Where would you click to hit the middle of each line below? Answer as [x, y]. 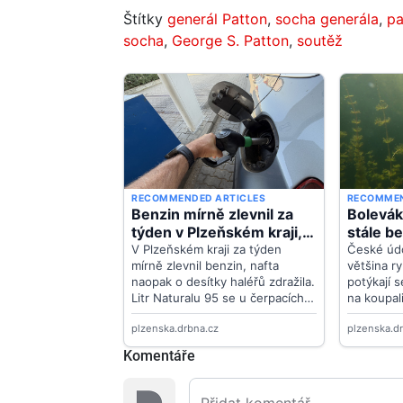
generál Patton [217, 19]
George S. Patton [230, 41]
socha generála [327, 19]
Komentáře [159, 356]
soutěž [320, 41]
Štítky [145, 19]
